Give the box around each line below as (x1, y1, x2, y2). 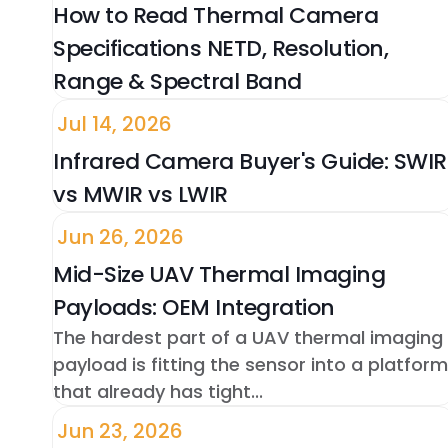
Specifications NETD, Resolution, (53, 33, 388, 65)
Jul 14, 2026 (57, 110, 172, 139)
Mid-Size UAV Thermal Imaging (53, 259, 385, 291)
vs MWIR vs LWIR (53, 179, 228, 211)
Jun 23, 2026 (57, 417, 183, 446)
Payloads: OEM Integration (53, 292, 335, 324)
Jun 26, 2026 (57, 223, 184, 252)
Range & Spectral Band (53, 66, 302, 98)
